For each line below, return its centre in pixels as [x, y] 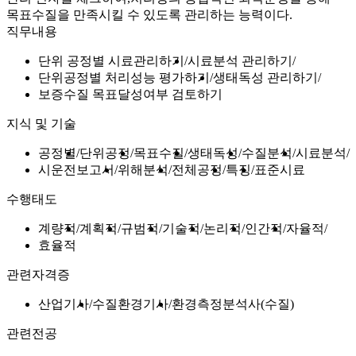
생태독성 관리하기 [265, 78]
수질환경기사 [130, 304]
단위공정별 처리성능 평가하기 [124, 78]
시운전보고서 [76, 170]
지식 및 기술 [41, 124]
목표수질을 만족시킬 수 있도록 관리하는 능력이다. [149, 15]
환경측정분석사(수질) [233, 304]
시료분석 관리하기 [240, 61]
